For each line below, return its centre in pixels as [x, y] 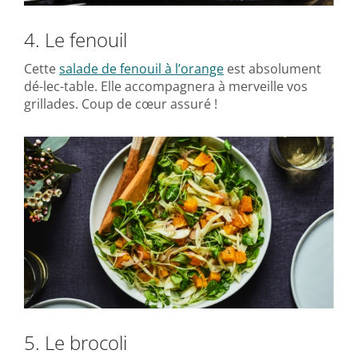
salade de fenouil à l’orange [141, 68]
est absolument [272, 68]
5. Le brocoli [76, 342]
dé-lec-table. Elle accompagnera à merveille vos [166, 86]
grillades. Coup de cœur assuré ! [121, 103]
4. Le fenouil [76, 39]
